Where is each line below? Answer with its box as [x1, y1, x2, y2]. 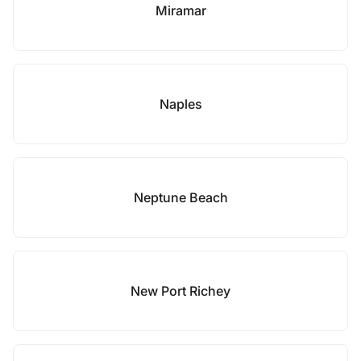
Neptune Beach [133, 189, 228, 205]
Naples [159, 96, 202, 112]
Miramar [155, 2, 206, 19]
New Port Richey [131, 283, 230, 299]
